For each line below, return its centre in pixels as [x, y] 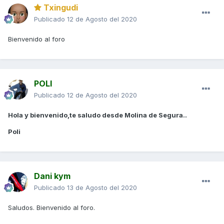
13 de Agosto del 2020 [102, 188]
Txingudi [60, 8]
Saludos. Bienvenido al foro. [51, 208]
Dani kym [52, 176]
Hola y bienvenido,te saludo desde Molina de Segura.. [97, 115]
